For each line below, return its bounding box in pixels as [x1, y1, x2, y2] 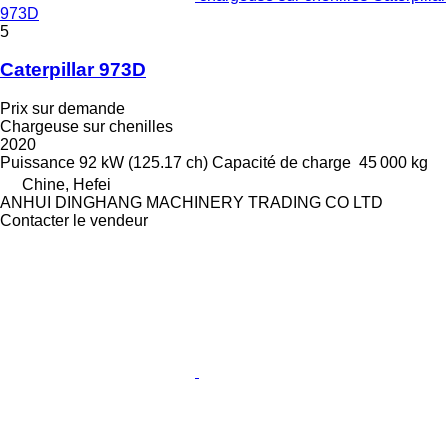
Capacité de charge [212, 154, 351, 171]
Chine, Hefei [22, 176, 111, 193]
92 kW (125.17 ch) [79, 154, 208, 171]
